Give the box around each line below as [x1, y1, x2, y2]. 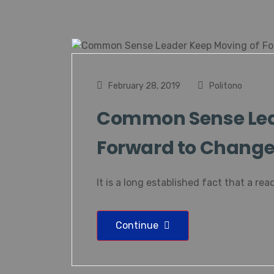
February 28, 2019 [106, 80, 180, 91]
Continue [116, 219, 161, 231]
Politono [209, 80, 242, 91]
